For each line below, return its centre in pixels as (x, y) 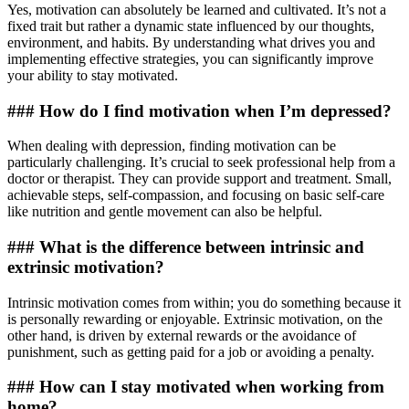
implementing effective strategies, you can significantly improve (190, 58)
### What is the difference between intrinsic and (186, 247)
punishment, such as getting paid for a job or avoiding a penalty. (191, 351)
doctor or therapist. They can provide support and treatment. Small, (199, 179)
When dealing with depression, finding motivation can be (172, 146)
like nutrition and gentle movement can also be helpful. (165, 212)
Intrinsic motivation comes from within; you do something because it (204, 302)
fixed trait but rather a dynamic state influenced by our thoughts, (191, 26)
